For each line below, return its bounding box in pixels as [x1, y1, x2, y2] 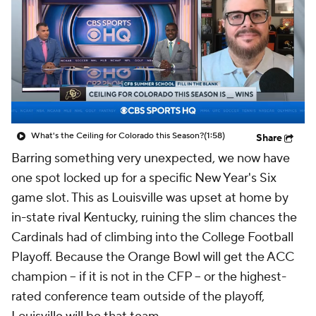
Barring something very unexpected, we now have [11, 150, 290, 166]
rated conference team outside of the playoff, [11, 288, 265, 305]
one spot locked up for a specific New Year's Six [11, 170, 276, 186]
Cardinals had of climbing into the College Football [11, 229, 293, 245]
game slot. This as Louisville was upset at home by [11, 190, 288, 206]
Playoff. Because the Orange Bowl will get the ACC [11, 249, 294, 265]
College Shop [48, 23, 117, 37]
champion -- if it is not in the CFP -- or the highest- [11, 269, 286, 285]
